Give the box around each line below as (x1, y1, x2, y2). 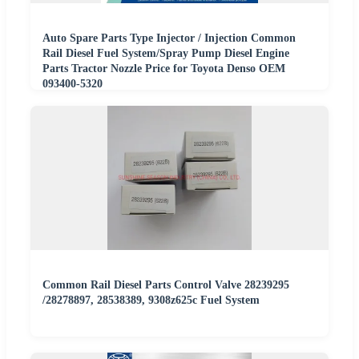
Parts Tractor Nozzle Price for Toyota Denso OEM (42, 62, 285, 75)
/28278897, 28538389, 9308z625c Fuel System (42, 293, 260, 306)
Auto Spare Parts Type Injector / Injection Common (42, 31, 296, 44)
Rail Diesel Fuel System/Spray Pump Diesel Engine (42, 46, 289, 59)
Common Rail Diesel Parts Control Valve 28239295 (42, 278, 289, 291)
